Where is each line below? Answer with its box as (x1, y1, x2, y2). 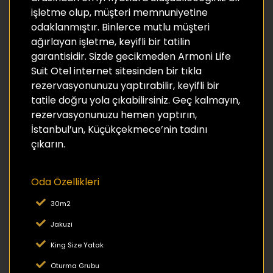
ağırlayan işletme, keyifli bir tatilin (31, 34, 190, 49)
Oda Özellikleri (31, 174, 99, 189)
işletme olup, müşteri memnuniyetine (31, 5, 208, 19)
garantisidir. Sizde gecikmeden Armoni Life (31, 49, 231, 63)
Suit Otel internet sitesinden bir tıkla (31, 63, 202, 78)
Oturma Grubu (51, 260, 99, 271)
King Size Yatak (51, 239, 104, 250)
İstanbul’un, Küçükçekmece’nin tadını (31, 122, 207, 136)
